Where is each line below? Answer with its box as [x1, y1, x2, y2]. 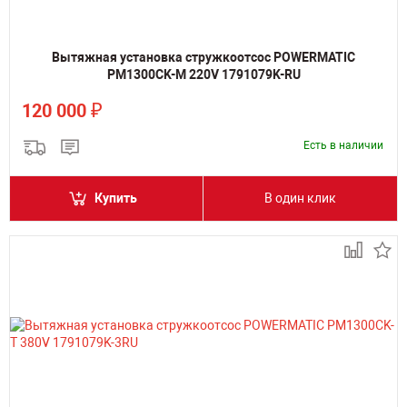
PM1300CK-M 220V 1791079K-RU [106, 67, 301, 82]
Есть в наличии [303, 139, 383, 152]
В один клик [264, 191, 336, 205]
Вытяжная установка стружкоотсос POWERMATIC [52, 50, 355, 65]
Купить [94, 191, 137, 205]
